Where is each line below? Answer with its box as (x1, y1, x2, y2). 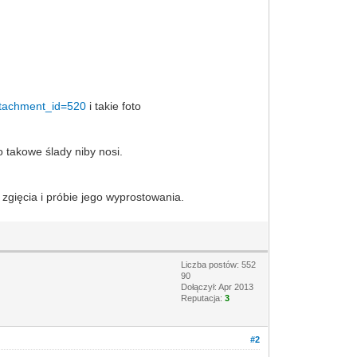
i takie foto (86, 99, 142, 112)
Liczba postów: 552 (181, 259, 257, 269)
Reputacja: (181, 292, 226, 303)
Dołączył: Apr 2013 (181, 281, 254, 292)
